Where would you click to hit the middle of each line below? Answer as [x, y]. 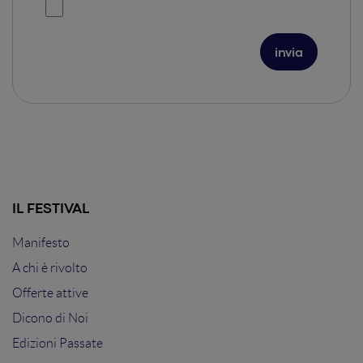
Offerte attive [50, 293]
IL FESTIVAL [51, 210]
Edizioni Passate [58, 344]
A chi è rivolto [50, 268]
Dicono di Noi [50, 318]
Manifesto [41, 243]
